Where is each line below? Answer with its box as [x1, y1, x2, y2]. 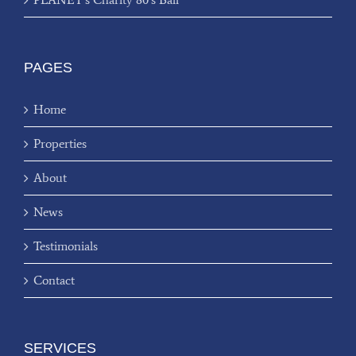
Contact [33, 272, 75, 288]
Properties [33, 135, 87, 151]
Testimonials [33, 238, 98, 253]
